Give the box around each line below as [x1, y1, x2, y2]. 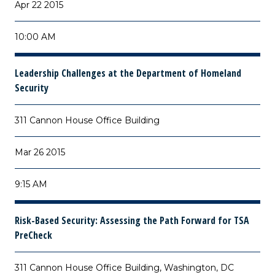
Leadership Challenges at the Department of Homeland [15, 66, 241, 80]
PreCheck [15, 228, 52, 242]
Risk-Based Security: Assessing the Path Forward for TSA [15, 214, 249, 227]
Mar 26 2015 [15, 147, 65, 158]
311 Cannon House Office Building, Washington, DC [15, 262, 234, 273]
